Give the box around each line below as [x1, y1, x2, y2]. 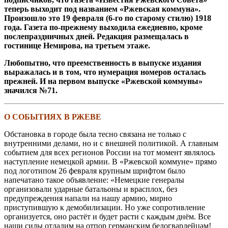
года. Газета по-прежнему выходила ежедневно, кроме [4, 22, 203, 32]
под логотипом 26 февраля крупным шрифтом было [4, 166, 185, 175]
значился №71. [4, 85, 58, 95]
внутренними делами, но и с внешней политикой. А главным [4, 138, 218, 148]
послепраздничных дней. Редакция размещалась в [4, 32, 189, 41]
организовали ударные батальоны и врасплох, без [4, 184, 177, 193]
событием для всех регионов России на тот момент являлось [4, 148, 215, 157]
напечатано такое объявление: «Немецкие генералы [4, 175, 184, 184]
